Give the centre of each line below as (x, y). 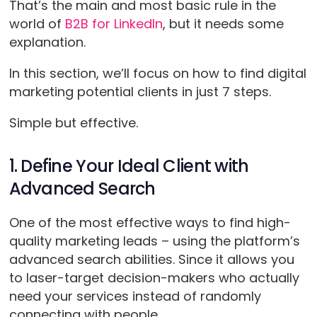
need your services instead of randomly (135, 296)
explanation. (47, 42)
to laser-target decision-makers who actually (154, 278)
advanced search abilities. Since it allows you (151, 260)
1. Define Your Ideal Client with (129, 166)
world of (37, 24)
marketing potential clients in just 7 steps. (142, 92)
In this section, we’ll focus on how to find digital (157, 74)
